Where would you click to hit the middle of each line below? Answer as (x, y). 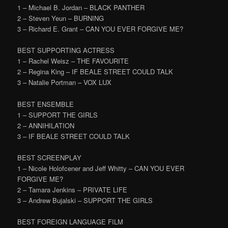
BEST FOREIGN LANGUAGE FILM (70, 221)
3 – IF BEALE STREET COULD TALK (74, 136)
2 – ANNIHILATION (46, 125)
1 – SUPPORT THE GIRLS (58, 115)
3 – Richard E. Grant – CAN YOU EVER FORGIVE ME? (101, 29)
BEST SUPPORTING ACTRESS (66, 50)
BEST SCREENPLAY (50, 157)
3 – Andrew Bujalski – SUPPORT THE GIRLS (85, 200)
